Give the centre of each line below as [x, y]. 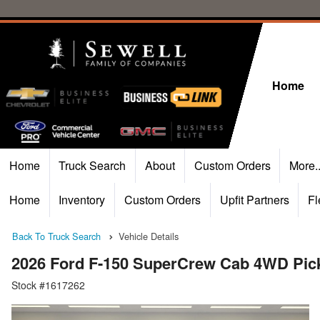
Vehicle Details [149, 236]
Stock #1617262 [48, 285]
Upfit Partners [254, 200]
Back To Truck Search [56, 236]
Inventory [82, 200]
